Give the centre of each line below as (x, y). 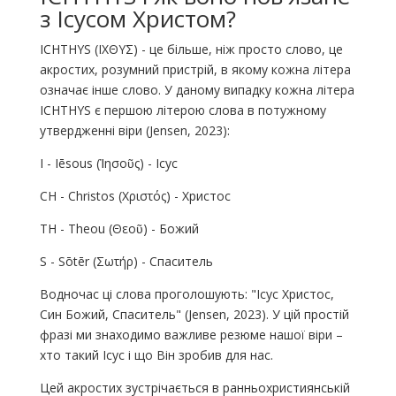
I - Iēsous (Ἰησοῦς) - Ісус (108, 163)
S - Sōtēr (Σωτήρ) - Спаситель (126, 261)
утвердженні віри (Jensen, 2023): (134, 130)
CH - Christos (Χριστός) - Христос (135, 195)
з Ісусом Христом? (137, 18)
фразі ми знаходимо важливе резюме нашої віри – (191, 334)
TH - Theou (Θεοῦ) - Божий (119, 228)
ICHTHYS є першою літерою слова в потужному (183, 110)
